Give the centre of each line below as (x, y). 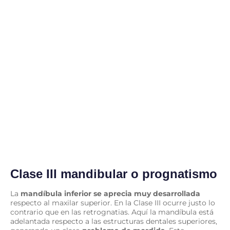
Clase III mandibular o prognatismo (114, 174)
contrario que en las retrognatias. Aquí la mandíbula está (112, 212)
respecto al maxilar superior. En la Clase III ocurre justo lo (113, 203)
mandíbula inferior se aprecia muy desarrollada (110, 193)
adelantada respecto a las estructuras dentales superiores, (114, 221)
